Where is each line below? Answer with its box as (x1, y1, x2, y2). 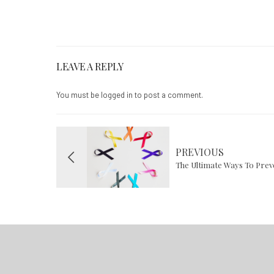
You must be (56, 89, 101, 100)
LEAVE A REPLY (56, 59, 124, 73)
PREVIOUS (176, 145, 224, 158)
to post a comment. (133, 89, 203, 100)
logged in (101, 89, 133, 100)
